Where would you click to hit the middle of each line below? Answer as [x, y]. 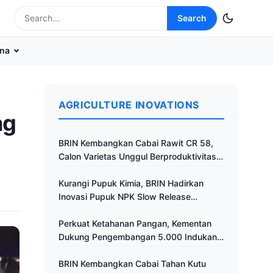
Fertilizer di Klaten [94, 210]
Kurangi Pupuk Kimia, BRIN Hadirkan [131, 183]
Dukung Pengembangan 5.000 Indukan [138, 237]
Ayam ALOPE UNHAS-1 [105, 250]
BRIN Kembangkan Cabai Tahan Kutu [132, 264]
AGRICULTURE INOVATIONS [129, 105]
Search [192, 18]
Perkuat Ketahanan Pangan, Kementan [135, 223]
